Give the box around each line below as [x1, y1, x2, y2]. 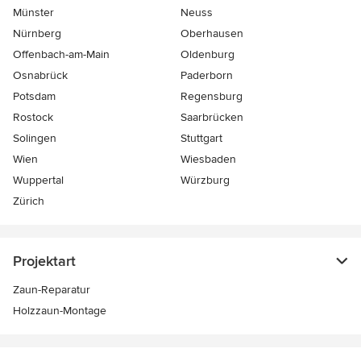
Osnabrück [13, 68, 68, 83]
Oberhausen [180, 27, 243, 41]
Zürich [13, 194, 44, 209]
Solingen [13, 131, 56, 146]
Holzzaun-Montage [13, 304, 106, 318]
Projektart [13, 252, 76, 271]
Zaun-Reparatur [13, 283, 90, 297]
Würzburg [180, 173, 230, 188]
